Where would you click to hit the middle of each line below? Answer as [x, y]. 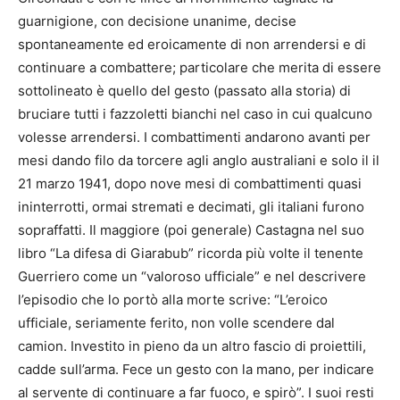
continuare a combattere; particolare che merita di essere [200, 67]
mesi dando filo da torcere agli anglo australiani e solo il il [199, 160]
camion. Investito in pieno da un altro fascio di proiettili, [192, 346]
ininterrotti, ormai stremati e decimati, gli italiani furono [191, 206]
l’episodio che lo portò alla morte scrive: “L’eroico [173, 299]
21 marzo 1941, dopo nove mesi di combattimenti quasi [190, 183]
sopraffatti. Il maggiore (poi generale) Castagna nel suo [191, 229]
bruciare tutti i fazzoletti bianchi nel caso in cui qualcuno [195, 113]
